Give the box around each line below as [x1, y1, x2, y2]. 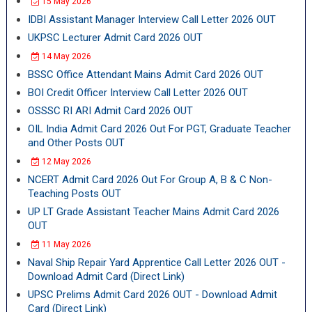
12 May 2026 [39, 157, 91, 166]
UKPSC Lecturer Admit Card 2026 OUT [27, 31, 203, 44]
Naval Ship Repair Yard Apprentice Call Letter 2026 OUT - [27, 256, 286, 269]
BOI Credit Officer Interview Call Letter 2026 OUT [27, 86, 248, 99]
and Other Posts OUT [27, 136, 125, 149]
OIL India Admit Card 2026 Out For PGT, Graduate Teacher [27, 123, 291, 135]
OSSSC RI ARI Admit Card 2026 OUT [27, 104, 193, 117]
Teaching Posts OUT [27, 187, 121, 200]
